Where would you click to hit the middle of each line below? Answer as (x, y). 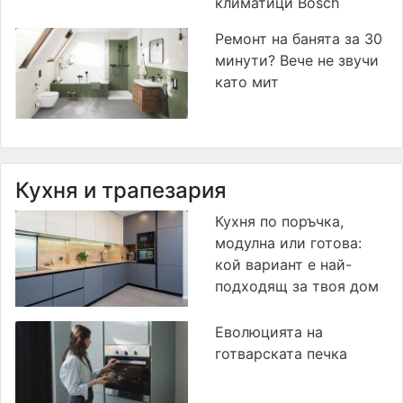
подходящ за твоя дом (297, 286)
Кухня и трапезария (121, 190)
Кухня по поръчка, (279, 221)
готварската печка (281, 354)
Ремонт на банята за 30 (299, 38)
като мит (247, 81)
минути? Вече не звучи (297, 60)
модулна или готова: (288, 242)
